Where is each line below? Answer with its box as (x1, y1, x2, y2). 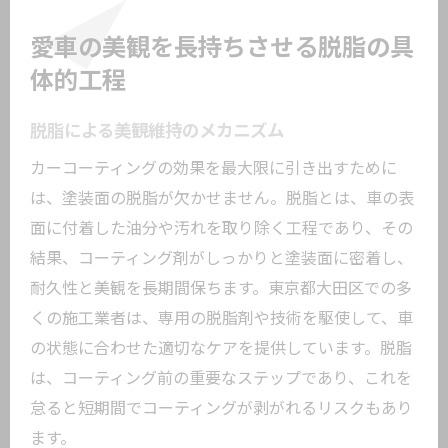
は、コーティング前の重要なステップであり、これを (30, 369, 412, 388)
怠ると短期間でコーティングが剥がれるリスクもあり (30, 399, 413, 418)
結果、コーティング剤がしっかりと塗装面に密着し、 (30, 249, 413, 268)
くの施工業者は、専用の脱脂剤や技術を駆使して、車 (30, 309, 413, 328)
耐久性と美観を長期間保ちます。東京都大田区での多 (30, 279, 412, 298)
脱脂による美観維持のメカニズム (30, 121, 284, 141)
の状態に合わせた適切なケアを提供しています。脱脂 (30, 339, 412, 358)
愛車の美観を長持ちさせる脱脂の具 (30, 34, 414, 62)
